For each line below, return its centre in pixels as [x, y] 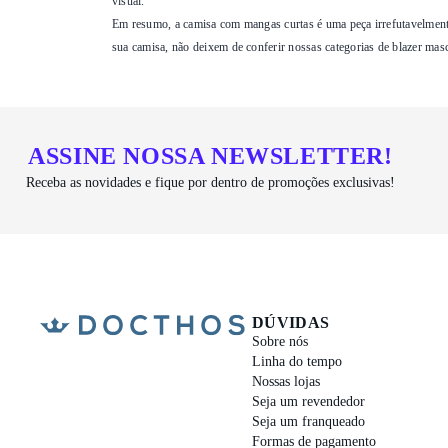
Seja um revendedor [308, 401]
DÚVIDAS [290, 322]
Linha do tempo [296, 361]
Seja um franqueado [308, 421]
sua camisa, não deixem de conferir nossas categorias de [252, 47]
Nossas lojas [285, 381]
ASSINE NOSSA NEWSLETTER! [210, 155]
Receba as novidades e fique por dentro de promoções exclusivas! [210, 182]
